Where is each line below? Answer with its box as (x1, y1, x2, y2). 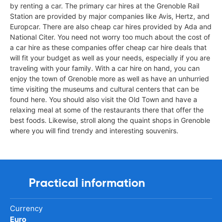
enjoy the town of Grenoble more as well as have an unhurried (10, 74, 209, 83)
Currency (10, 203, 43, 213)
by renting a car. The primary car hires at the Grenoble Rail (10, 1, 199, 10)
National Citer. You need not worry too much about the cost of (10, 32, 210, 41)
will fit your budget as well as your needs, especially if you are (10, 53, 210, 62)
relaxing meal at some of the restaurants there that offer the (10, 105, 204, 114)
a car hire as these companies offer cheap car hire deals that (10, 43, 207, 52)
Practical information (29, 175, 145, 190)
